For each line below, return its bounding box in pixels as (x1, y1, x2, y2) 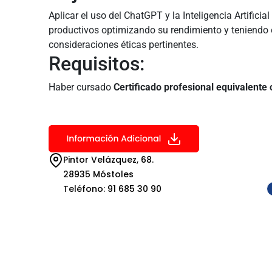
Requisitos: (48, 52, 144, 76)
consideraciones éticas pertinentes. (48, 39, 199, 51)
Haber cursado (48, 81, 114, 93)
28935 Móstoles (63, 168, 134, 181)
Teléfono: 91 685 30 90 (63, 183, 161, 195)
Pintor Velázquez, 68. (63, 154, 154, 166)
